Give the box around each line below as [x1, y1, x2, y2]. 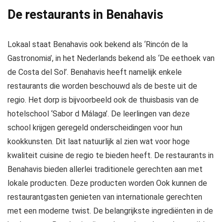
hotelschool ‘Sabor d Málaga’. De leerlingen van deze [7, 109, 190, 118]
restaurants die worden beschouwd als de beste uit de [7, 81, 197, 91]
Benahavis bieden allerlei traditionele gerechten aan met [7, 164, 203, 174]
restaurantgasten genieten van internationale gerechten [7, 192, 202, 202]
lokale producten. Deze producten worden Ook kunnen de [7, 178, 207, 188]
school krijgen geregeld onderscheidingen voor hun [7, 122, 182, 132]
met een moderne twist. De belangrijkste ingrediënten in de [7, 206, 213, 216]
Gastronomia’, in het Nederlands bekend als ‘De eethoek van [7, 53, 215, 63]
